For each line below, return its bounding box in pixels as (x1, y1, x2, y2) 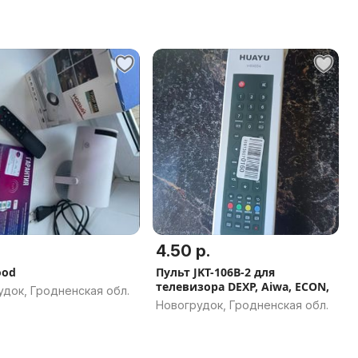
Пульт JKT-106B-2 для (156, 265, 275, 280)
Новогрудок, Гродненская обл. (156, 298, 328, 312)
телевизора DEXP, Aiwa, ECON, (156, 279, 329, 294)
